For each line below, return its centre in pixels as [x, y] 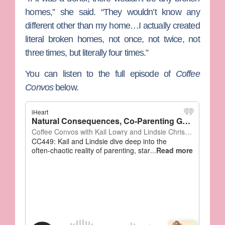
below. [66, 87]
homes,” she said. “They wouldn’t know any [113, 12]
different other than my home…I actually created [113, 26]
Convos [39, 87]
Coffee [188, 74]
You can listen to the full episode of [100, 74]
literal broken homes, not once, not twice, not [113, 39]
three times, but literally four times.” [87, 53]
